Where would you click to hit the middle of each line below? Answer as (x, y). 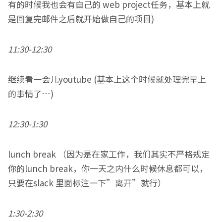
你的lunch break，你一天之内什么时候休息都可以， (108, 168)
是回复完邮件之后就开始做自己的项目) (81, 19)
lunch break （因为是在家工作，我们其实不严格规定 (109, 154)
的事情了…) (31, 93)
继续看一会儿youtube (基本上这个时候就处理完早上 (107, 79)
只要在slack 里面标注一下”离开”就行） (87, 183)
